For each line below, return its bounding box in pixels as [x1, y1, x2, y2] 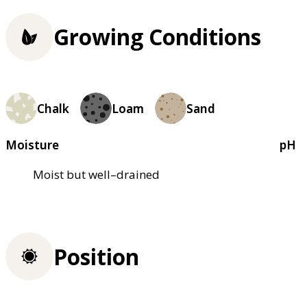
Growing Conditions [53, 22, 261, 52]
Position [53, 241, 139, 271]
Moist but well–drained [33, 167, 160, 183]
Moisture [5, 137, 59, 153]
